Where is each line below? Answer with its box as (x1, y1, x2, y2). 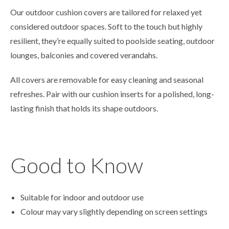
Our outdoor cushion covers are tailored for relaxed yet (10, 7, 202, 17)
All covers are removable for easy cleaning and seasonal (10, 75, 203, 85)
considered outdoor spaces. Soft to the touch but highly (10, 21, 202, 32)
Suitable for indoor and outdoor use (20, 192, 144, 202)
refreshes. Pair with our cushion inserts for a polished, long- (10, 89, 214, 99)
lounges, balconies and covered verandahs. (10, 50, 157, 60)
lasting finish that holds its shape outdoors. (10, 103, 158, 113)
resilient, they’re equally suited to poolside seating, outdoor (10, 36, 215, 46)
